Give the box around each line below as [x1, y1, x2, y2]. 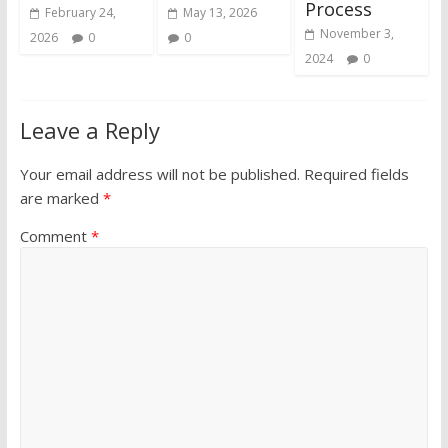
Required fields [303, 164, 409, 185]
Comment [19, 226, 91, 247]
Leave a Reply [19, 115, 160, 146]
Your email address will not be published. [19, 164, 300, 185]
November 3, [320, 25, 395, 43]
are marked [19, 188, 103, 209]
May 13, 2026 [182, 4, 257, 22]
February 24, [44, 4, 116, 22]
